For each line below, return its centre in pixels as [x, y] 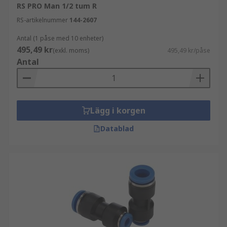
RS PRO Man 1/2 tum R [57, 6]
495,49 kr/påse [189, 50]
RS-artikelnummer [42, 20]
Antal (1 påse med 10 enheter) [60, 38]
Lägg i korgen [118, 110]
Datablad [117, 128]
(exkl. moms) [71, 50]
